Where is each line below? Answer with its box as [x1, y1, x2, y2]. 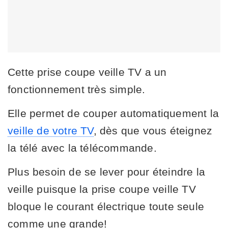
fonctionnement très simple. [8, 83, 146, 95]
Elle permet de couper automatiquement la [8, 107, 219, 119]
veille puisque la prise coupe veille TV [8, 183, 196, 195]
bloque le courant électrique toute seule [8, 200, 205, 212]
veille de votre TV [8, 124, 94, 136]
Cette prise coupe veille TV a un [8, 66, 167, 78]
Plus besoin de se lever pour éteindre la [8, 165, 206, 178]
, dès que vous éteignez [93, 124, 213, 136]
